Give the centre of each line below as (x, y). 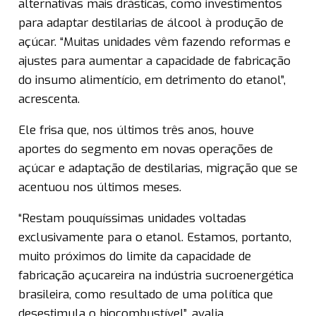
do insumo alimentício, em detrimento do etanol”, (152, 80)
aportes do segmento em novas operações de (146, 150)
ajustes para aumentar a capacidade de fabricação (154, 61)
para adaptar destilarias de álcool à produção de (151, 23)
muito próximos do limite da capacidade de (135, 257)
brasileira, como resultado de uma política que (146, 295)
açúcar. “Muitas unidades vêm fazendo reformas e (154, 42)
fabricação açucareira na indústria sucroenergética (156, 276)
